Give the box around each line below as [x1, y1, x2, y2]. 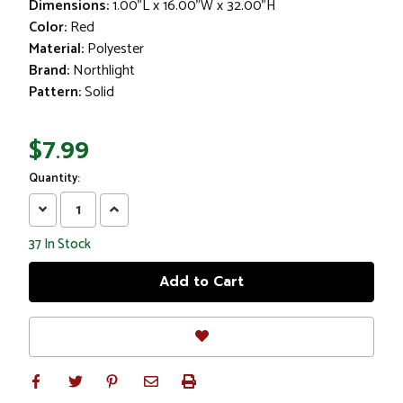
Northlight [73, 58, 135, 83]
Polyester [87, 36, 144, 61]
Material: [29, 36, 84, 61]
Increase [110, 199, 171, 219]
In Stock [41, 233, 91, 256]
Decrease [39, 199, 105, 219]
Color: [29, 14, 67, 40]
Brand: [29, 58, 69, 83]
